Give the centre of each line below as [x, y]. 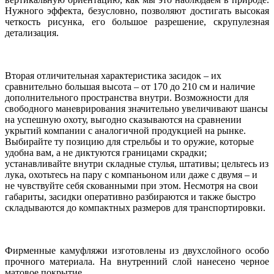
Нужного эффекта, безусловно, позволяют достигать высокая [137, 10]
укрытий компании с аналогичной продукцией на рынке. [125, 130]
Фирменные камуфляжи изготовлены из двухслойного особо [137, 250]
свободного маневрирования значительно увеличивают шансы [136, 108]
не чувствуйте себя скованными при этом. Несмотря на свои [131, 185]
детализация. [32, 32]
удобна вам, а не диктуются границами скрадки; [106, 152]
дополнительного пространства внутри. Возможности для [127, 97]
